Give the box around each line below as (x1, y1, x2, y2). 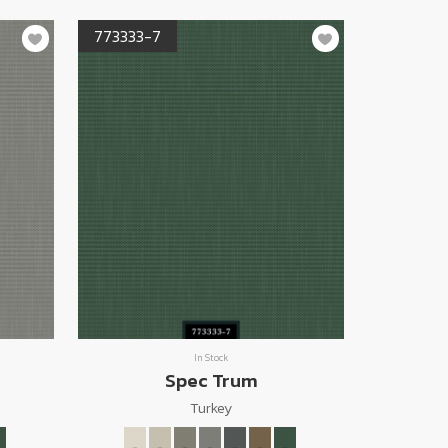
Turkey (190, 397, 232, 420)
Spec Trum (164, 366, 258, 396)
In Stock (194, 350, 228, 366)
